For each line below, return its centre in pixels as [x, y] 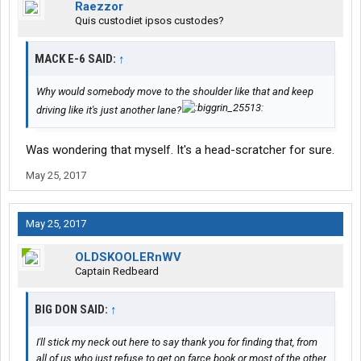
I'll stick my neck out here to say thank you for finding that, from [177, 342]
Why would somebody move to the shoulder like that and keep [175, 92]
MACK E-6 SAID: [77, 59]
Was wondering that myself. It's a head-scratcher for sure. [180, 150]
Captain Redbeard [117, 272]
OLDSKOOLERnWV [128, 257]
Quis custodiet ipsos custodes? [149, 21]
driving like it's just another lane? [109, 110]
